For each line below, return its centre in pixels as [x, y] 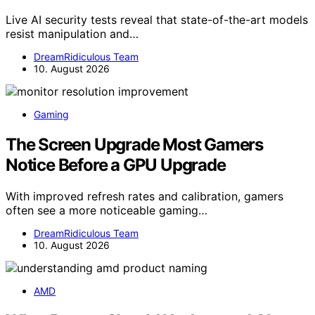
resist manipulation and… [72, 33]
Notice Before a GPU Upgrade [116, 165]
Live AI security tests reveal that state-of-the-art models [157, 19]
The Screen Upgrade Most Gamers [134, 144]
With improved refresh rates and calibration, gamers [144, 196]
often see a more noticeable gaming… [107, 210]
